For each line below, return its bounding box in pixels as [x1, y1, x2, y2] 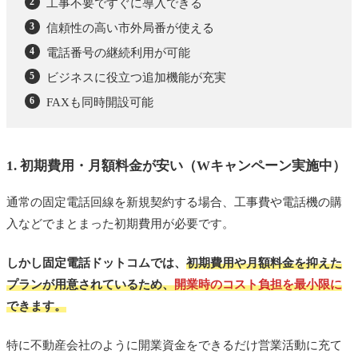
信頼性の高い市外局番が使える [46, 21, 214, 34]
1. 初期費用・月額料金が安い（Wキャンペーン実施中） [6, 157, 346, 173]
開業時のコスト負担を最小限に [174, 277, 342, 291]
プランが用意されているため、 [6, 277, 174, 291]
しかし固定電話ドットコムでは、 [6, 256, 186, 269]
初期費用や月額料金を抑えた [186, 256, 342, 269]
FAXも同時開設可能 [46, 95, 153, 109]
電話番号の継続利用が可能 [46, 46, 190, 59]
